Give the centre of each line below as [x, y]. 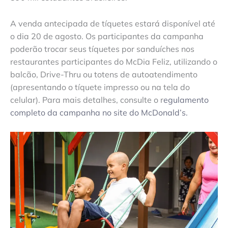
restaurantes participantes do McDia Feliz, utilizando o [114, 61]
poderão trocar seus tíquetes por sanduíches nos [102, 49]
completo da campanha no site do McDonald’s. [100, 112]
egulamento [186, 99]
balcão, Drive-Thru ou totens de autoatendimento [104, 74]
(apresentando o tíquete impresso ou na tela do [100, 87]
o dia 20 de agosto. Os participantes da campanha [107, 36]
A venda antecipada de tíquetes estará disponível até [113, 23]
